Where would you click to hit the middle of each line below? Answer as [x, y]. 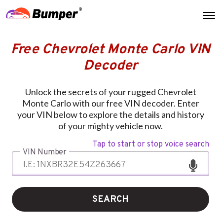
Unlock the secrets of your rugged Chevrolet [110, 92]
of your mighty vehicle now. [110, 126]
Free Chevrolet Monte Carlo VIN [110, 50]
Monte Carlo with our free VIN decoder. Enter [110, 103]
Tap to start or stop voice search [151, 144]
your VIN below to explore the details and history [110, 114]
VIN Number [45, 152]
